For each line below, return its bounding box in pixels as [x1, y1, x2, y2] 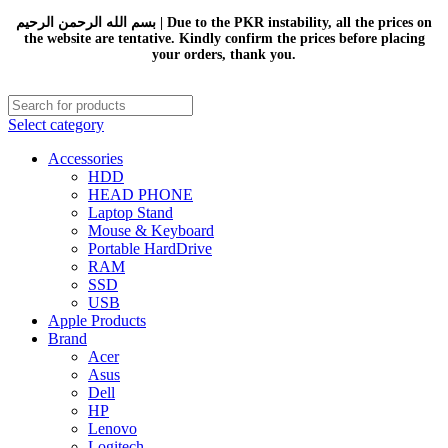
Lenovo [88, 420, 137, 437]
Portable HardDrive [88, 240, 212, 257]
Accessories [48, 150, 123, 167]
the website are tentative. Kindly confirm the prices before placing [23, 31, 425, 46]
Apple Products [48, 312, 146, 329]
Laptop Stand [88, 204, 173, 221]
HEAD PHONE [88, 186, 193, 203]
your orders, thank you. [152, 47, 296, 62]
